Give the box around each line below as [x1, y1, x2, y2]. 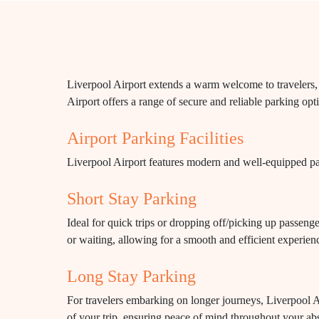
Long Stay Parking [67, 267, 196, 286]
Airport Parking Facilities [67, 129, 244, 147]
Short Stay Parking [67, 189, 197, 208]
